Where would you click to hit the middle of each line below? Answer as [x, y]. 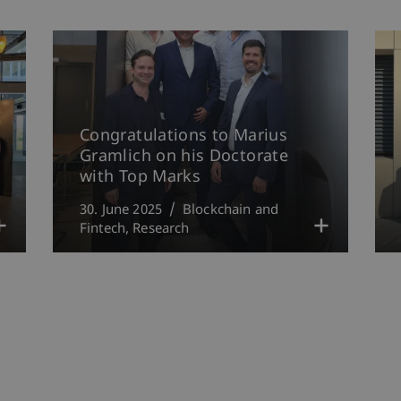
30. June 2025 [121, 210]
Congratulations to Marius [183, 136]
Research [161, 229]
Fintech [103, 229]
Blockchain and [230, 210]
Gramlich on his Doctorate [184, 157]
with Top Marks [141, 177]
